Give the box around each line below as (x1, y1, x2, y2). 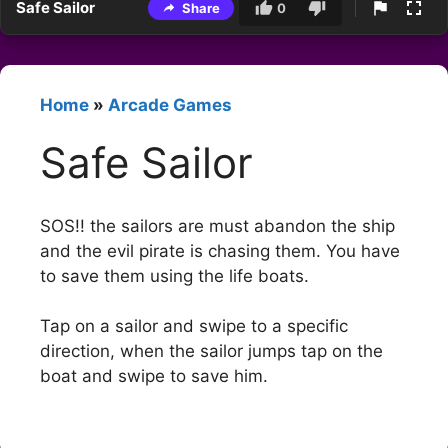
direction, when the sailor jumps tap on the (40, 341, 383, 362)
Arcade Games (108, 95, 232, 116)
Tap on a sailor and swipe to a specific (40, 316, 348, 337)
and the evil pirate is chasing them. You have (40, 240, 400, 261)
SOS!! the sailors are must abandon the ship (40, 215, 395, 236)
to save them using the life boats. (40, 265, 309, 286)
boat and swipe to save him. (40, 366, 268, 387)
